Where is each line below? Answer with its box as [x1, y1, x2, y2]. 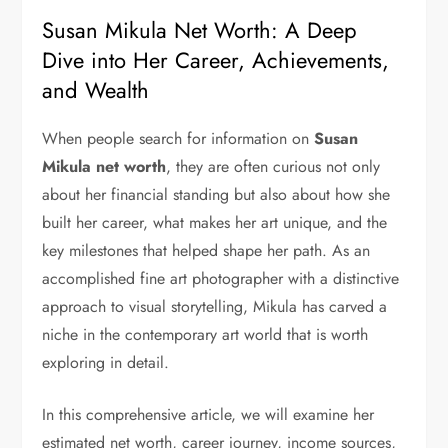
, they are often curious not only [166, 155, 381, 179]
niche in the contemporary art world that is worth [42, 323, 369, 347]
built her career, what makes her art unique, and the [42, 211, 388, 235]
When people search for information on [42, 127, 315, 151]
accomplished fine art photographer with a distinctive [42, 267, 400, 291]
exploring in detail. [42, 351, 170, 375]
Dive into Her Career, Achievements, [42, 44, 390, 77]
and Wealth [42, 74, 150, 107]
